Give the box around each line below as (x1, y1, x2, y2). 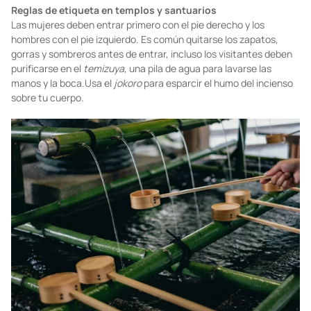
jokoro (114, 143, 142, 157)
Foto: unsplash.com (43, 21, 124, 33)
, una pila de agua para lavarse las (124, 128, 271, 142)
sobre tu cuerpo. (11, 158, 84, 171)
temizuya (83, 128, 124, 142)
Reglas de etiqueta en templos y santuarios (11, 70, 217, 84)
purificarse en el (11, 128, 83, 142)
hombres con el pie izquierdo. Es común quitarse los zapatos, (11, 99, 278, 113)
